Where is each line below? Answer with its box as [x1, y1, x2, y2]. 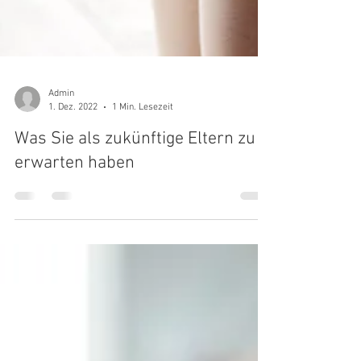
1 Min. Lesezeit [112, 154, 173, 166]
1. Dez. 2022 [48, 154, 98, 166]
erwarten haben [15, 205, 135, 227]
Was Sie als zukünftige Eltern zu [15, 181, 255, 203]
